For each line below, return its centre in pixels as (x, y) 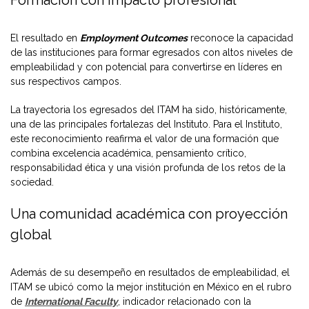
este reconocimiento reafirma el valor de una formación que (144, 138)
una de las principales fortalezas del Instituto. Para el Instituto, (146, 124)
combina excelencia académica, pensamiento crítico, (128, 153)
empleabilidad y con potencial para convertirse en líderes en (146, 67)
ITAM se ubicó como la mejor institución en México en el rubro (151, 287)
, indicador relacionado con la (185, 301)
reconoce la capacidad (240, 38)
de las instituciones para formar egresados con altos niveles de (151, 52)
